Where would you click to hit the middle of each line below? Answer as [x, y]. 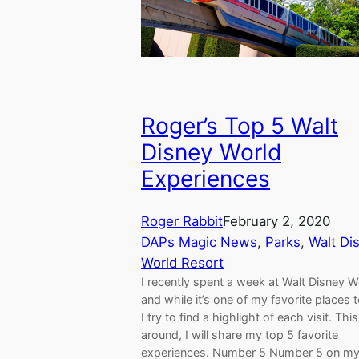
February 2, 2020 [276, 222]
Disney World [211, 152]
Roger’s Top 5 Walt [240, 125]
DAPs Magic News [199, 242]
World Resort [182, 263]
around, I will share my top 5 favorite [240, 335]
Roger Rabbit [182, 222]
